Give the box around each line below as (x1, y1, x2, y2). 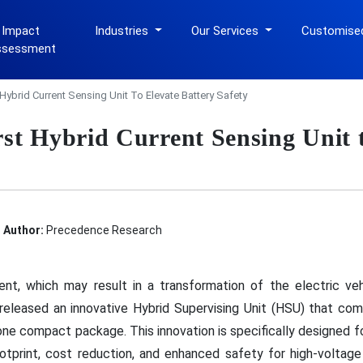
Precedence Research (44, 224, 162, 237)
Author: (3, 224, 44, 237)
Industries (95, 23, 152, 38)
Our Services (191, 23, 263, 38)
